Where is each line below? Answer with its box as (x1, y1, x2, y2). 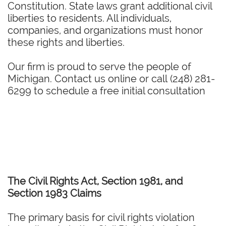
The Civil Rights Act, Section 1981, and (8, 175, 183, 187)
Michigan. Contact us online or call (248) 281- (8, 73, 215, 85)
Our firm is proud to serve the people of (8, 61, 191, 73)
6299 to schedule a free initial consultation (8, 85, 205, 97)
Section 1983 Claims (8, 187, 101, 199)
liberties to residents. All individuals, (8, 12, 172, 24)
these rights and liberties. (8, 36, 125, 48)
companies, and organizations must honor (8, 24, 203, 36)
